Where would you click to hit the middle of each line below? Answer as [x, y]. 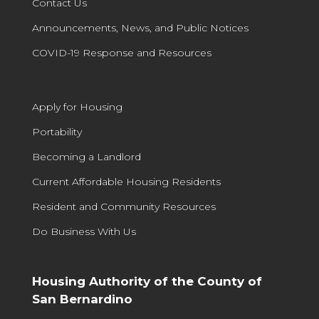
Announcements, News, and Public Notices [140, 27]
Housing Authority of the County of [147, 282]
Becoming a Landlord [86, 156]
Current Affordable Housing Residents [126, 181]
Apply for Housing [77, 106]
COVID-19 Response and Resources [121, 52]
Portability [57, 131]
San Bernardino [82, 299]
